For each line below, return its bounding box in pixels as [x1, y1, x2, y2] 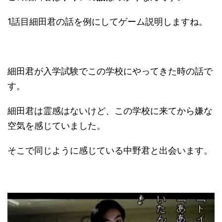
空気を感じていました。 [7, 120, 106, 131]
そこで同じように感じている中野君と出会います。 [7, 145, 213, 156]
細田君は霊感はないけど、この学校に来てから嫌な [7, 106, 213, 116]
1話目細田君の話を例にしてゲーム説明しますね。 [7, 16, 208, 27]
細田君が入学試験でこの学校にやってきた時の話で [7, 66, 213, 77]
